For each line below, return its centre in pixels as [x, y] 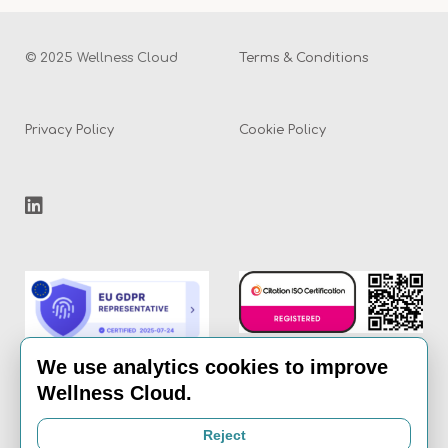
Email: [49, 432]
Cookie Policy [282, 130]
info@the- [112, 432]
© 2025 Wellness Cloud [101, 58]
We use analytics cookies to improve [212, 367]
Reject [224, 435]
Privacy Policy [69, 130]
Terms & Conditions [303, 58]
